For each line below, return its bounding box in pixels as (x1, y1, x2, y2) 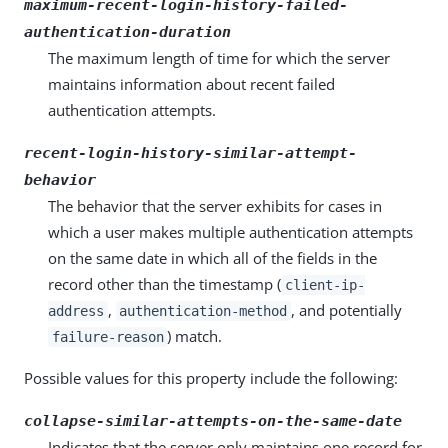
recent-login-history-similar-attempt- (24, 144, 357, 162)
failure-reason (51, 329, 164, 345)
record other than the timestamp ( (48, 274, 281, 294)
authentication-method (119, 303, 288, 319)
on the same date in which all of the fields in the (48, 248, 377, 268)
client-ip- (284, 277, 365, 293)
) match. (167, 326, 223, 346)
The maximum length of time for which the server (48, 48, 390, 68)
